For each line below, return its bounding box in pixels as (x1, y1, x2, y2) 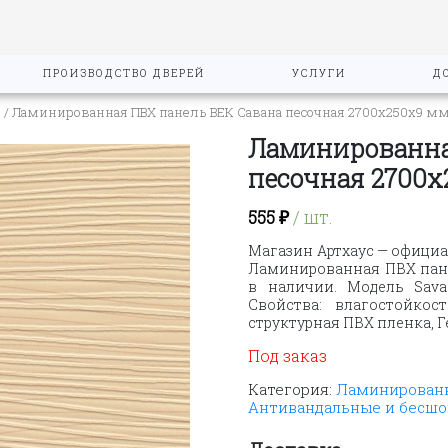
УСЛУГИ (291, 67, 346, 80)
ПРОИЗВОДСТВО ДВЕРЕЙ (42, 67, 205, 80)
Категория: (248, 378, 337, 399)
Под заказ (248, 344, 328, 366)
